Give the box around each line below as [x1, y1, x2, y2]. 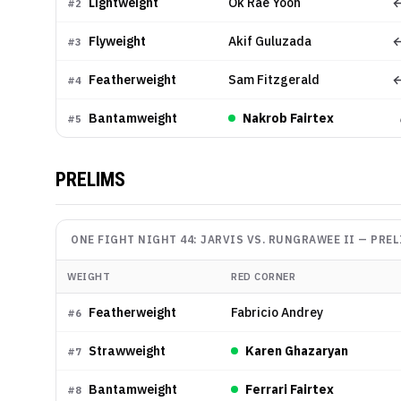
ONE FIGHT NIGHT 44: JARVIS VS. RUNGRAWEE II [71, 233, 355, 246]
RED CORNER [231, 270, 295, 283]
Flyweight [89, 33, 146, 49]
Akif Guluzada [228, 33, 311, 49]
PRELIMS [55, 168, 125, 191]
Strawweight [89, 343, 166, 359]
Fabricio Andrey [231, 304, 323, 320]
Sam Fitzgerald [228, 72, 320, 88]
